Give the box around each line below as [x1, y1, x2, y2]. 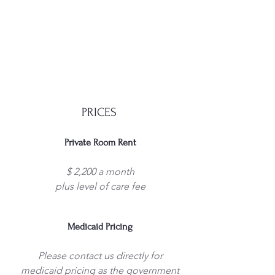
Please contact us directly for [37, 250, 163, 261]
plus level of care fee [55, 180, 145, 192]
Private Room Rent [64, 137, 136, 148]
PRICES [81, 106, 117, 119]
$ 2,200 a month [66, 166, 134, 177]
